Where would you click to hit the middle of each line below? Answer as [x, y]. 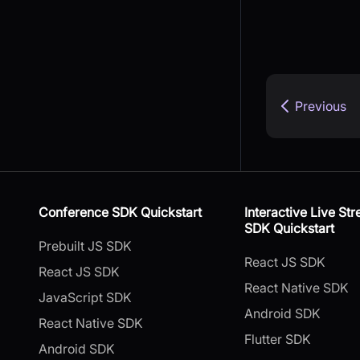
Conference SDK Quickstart [120, 212]
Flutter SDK [278, 339]
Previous [321, 106]
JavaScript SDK [85, 297]
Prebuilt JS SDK [85, 245]
